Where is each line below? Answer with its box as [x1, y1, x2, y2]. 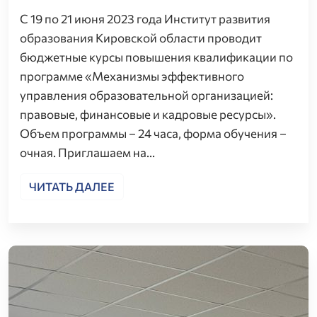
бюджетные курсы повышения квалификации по [20, 49, 293, 64]
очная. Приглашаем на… [20, 144, 155, 160]
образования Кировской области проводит [20, 30, 262, 45]
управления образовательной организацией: [20, 87, 273, 103]
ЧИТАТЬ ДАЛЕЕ [29, 179, 115, 193]
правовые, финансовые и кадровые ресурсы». [20, 106, 276, 122]
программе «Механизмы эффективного [20, 68, 244, 83]
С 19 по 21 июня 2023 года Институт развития [20, 11, 270, 26]
